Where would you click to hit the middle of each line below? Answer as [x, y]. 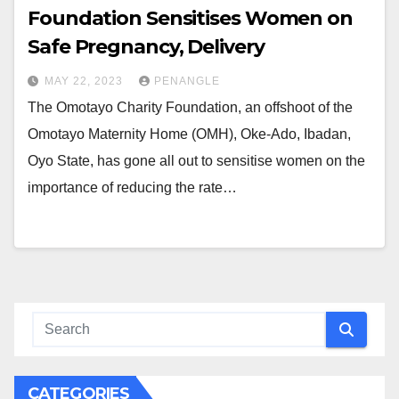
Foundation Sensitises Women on [190, 19]
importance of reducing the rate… [132, 188]
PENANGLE [187, 81]
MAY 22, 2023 [85, 81]
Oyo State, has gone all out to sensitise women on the [196, 161]
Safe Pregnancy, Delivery [146, 47]
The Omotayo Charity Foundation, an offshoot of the [190, 108]
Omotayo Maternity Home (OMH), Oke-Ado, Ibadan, [189, 134]
